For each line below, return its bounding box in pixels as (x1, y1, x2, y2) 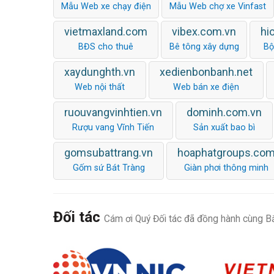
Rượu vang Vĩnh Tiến (72, 122, 154, 133)
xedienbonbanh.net (160, 65, 253, 78)
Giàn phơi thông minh (184, 162, 268, 173)
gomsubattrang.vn (64, 146, 153, 159)
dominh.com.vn (187, 105, 262, 119)
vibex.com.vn (172, 24, 236, 38)
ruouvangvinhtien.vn (64, 105, 162, 119)
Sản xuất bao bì (193, 122, 255, 133)
